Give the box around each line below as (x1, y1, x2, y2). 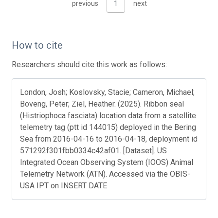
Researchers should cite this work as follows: (12, 59, 167, 69)
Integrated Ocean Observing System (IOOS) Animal (20, 157, 193, 167)
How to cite (12, 39, 63, 51)
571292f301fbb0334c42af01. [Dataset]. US (20, 145, 167, 155)
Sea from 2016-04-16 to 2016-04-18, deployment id (20, 134, 198, 144)
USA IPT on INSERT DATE (20, 181, 107, 190)
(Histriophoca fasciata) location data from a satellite (20, 110, 196, 120)
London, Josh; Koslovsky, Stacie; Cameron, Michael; (20, 87, 195, 97)
